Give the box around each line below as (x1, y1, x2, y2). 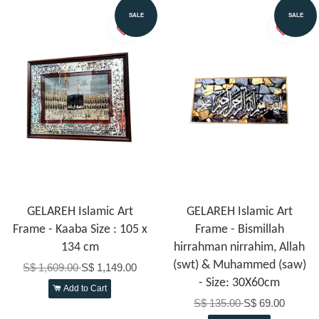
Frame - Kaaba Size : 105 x (12, 223, 147, 237)
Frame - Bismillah (194, 223, 284, 237)
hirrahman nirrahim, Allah (174, 241, 305, 255)
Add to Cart (61, 283, 107, 294)
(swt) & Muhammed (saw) (172, 258, 306, 273)
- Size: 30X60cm (199, 276, 280, 291)
